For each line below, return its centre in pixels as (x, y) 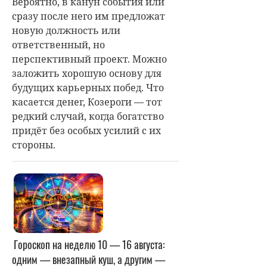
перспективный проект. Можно (89, 59)
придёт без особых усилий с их (86, 130)
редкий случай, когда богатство (88, 116)
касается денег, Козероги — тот (87, 102)
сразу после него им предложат (89, 16)
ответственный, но (58, 44)
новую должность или (66, 30)
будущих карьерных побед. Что (88, 87)
